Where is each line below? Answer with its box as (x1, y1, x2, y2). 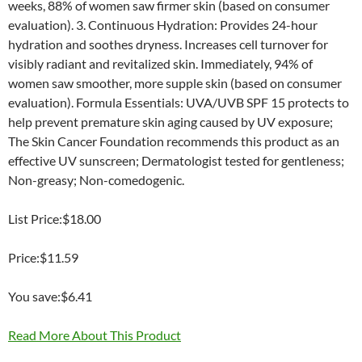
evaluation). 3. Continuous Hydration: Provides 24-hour (8, 17, 318, 32)
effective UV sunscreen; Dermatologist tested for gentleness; (8, 153, 344, 168)
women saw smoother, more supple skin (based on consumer (8, 75, 342, 90)
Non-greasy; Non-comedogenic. (8, 172, 184, 187)
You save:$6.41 (8, 288, 92, 304)
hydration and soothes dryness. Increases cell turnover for (8, 36, 328, 52)
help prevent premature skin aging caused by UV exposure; (8, 114, 333, 129)
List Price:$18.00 (8, 211, 101, 226)
